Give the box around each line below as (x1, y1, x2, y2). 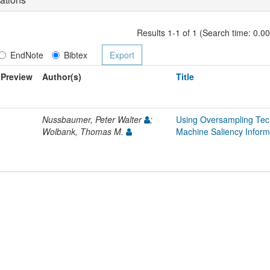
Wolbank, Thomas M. (42, 125, 126, 137)
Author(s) (42, 70, 81, 83)
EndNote (10, 48, 43, 61)
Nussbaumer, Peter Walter (42, 113, 144, 125)
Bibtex (63, 48, 87, 61)
